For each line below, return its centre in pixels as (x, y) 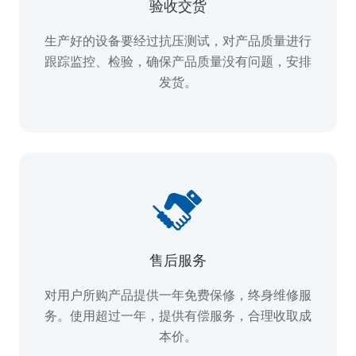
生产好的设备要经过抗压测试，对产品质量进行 (178, 41)
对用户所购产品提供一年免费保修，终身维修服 (178, 295)
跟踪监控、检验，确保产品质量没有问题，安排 (178, 61)
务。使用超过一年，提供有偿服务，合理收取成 (178, 315)
